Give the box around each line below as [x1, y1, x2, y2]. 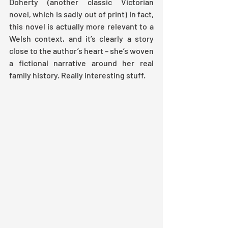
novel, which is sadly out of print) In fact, [9, 9, 154, 19]
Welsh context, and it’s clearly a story [9, 33, 154, 43]
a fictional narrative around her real [9, 58, 154, 68]
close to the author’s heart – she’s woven [9, 45, 154, 55]
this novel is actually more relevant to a [9, 21, 154, 31]
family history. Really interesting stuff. [9, 70, 146, 80]
